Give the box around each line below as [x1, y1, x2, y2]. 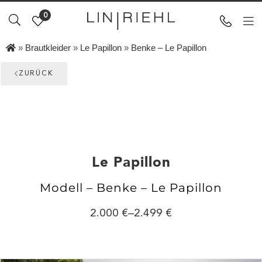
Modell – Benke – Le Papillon [40, 181, 222, 195]
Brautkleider [25, 43, 71, 53]
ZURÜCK [18, 70, 53, 77]
